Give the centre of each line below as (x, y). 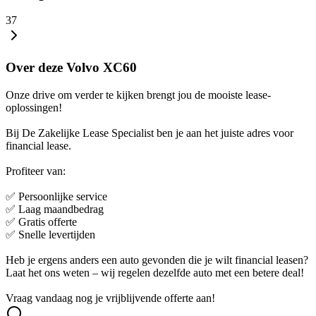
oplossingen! (34, 107)
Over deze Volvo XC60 (71, 67)
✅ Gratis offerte (41, 221)
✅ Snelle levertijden (50, 234)
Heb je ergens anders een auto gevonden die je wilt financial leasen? (157, 260)
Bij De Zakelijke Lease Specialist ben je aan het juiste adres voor (150, 133)
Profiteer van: (36, 171)
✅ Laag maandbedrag (55, 209)
